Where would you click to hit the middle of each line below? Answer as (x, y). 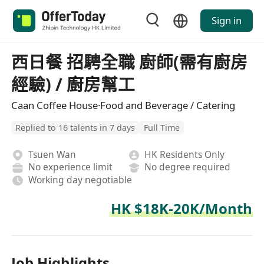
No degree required (188, 167)
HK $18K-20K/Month (181, 209)
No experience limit (70, 167)
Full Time (161, 128)
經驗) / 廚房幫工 (73, 84)
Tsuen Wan (52, 154)
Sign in (226, 21)
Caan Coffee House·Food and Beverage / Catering (123, 105)
